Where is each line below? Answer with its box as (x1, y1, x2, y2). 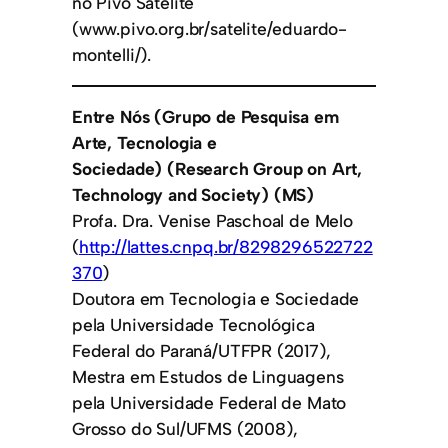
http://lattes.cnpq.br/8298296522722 (78, 236, 373, 258)
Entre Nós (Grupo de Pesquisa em (72, 106, 339, 128)
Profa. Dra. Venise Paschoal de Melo (72, 210, 353, 232)
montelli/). (72, 43, 152, 65)
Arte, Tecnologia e (72, 132, 217, 154)
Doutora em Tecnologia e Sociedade (72, 288, 360, 310)
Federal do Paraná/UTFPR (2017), (72, 340, 331, 362)
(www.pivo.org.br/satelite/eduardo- (72, 17, 348, 39)
